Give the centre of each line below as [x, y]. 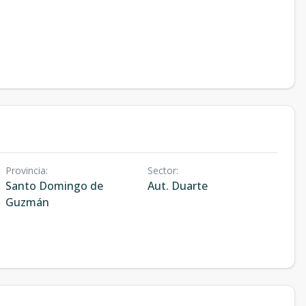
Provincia [26, 170]
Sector [162, 170]
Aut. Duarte [177, 186]
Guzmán [27, 202]
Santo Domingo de [54, 186]
